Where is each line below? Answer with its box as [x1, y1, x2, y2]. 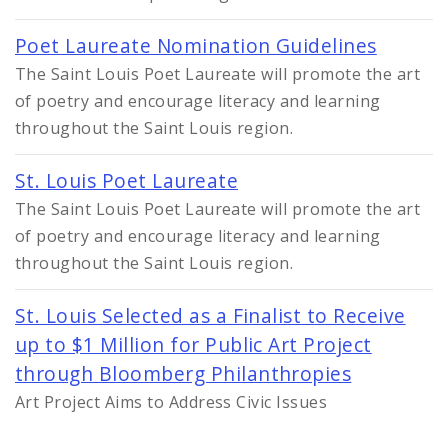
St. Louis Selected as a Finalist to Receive [15, 302, 406, 330]
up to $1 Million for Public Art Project [15, 331, 372, 359]
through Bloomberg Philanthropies [15, 360, 352, 388]
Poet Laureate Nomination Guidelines [15, 32, 377, 60]
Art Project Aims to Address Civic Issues [15, 391, 328, 414]
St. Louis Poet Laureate [15, 167, 239, 195]
